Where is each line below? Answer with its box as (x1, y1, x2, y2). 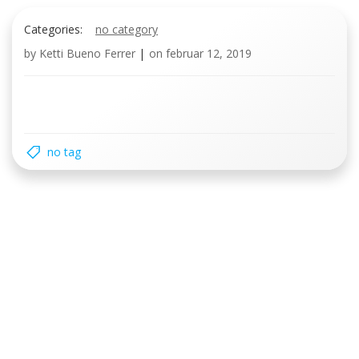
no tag (47, 143, 81, 159)
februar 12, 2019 (166, 45, 252, 61)
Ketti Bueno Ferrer (39, 45, 135, 61)
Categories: (24, 21, 83, 37)
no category (95, 21, 158, 37)
